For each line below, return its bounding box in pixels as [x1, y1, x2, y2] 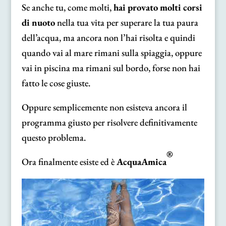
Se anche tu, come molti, [21, 1, 114, 14]
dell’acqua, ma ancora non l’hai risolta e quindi [21, 31, 195, 44]
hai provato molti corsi [113, 1, 202, 14]
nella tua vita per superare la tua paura [54, 16, 198, 29]
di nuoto [21, 16, 55, 29]
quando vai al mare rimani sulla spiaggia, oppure [21, 46, 202, 59]
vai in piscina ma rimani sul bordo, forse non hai [21, 62, 200, 74]
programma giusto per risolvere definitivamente [21, 116, 197, 129]
